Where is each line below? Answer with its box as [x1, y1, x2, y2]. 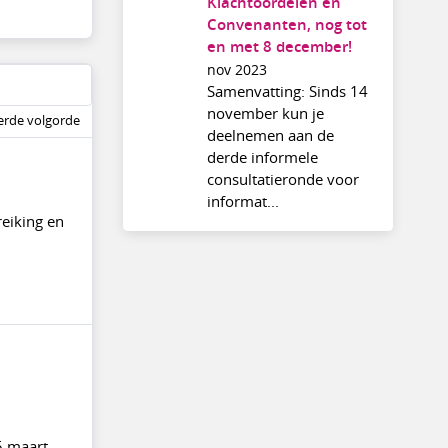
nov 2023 [206, 60, 267, 79]
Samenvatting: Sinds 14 [206, 80, 368, 101]
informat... [206, 190, 279, 211]
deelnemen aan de [206, 124, 334, 145]
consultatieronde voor [206, 168, 359, 189]
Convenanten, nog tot [206, 13, 367, 35]
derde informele [206, 146, 318, 167]
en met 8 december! [206, 35, 352, 57]
